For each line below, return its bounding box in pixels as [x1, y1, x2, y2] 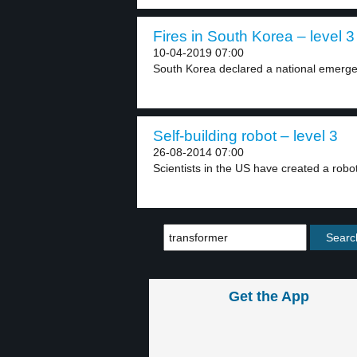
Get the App [228, 288, 309, 304]
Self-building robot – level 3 [153, 127, 338, 144]
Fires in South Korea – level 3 [153, 28, 355, 45]
